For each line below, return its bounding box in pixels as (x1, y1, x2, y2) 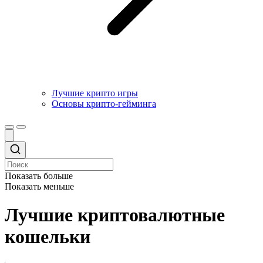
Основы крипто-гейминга (52, 98, 156, 109)
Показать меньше (5, 181, 74, 191)
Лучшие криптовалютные (5, 204, 225, 226)
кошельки (5, 226, 90, 248)
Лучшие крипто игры (52, 87, 138, 98)
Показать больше (5, 170, 73, 181)
